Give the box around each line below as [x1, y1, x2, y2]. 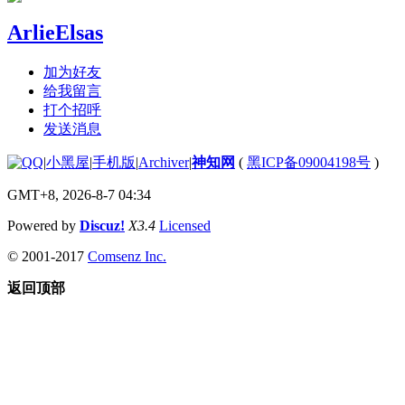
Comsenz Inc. [88, 248, 166, 264]
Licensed [159, 217, 211, 233]
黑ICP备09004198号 [247, 154, 371, 170]
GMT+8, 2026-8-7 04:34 [7, 186, 151, 202]
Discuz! [80, 217, 125, 233]
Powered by [7, 217, 80, 233]
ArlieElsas [7, 20, 103, 44]
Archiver [138, 154, 189, 170]
